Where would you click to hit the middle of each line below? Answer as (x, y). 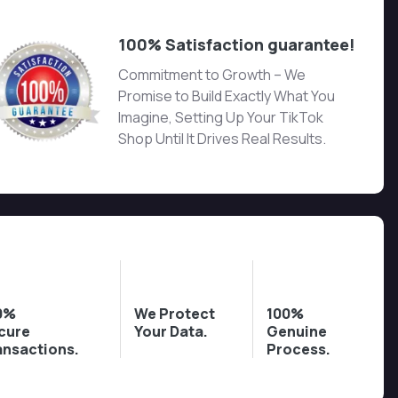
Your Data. (171, 331)
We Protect (175, 314)
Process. (299, 349)
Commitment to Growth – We (212, 75)
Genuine (297, 331)
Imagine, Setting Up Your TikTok (221, 117)
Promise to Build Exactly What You (227, 96)
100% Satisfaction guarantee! (237, 44)
